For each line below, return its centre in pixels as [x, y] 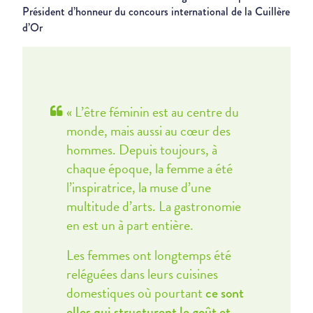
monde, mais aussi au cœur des [148, 131]
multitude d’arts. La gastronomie [153, 206]
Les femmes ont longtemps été [148, 255]
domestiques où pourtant [136, 293]
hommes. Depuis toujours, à [141, 150]
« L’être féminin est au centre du [152, 112]
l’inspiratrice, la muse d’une [138, 187]
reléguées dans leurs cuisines [142, 274]
